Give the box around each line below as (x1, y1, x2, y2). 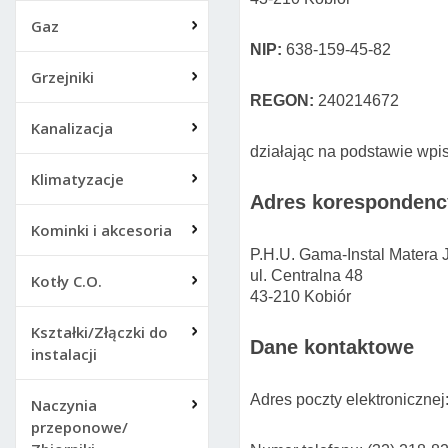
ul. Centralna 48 (250, 267, 363, 284)
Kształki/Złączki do (31, 322, 168, 342)
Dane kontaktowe (250, 336, 414, 358)
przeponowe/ (31, 417, 128, 437)
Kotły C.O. (31, 271, 102, 291)
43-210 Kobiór (250, 288, 351, 305)
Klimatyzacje (31, 169, 124, 189)
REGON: (250, 92, 314, 109)
